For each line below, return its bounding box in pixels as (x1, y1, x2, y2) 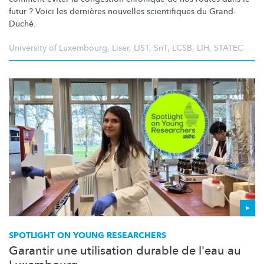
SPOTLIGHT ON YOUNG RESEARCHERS (9, 230, 166, 242)
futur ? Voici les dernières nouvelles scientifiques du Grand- (9, 6, 236, 18)
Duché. (9, 18, 36, 30)
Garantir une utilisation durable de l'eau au (9, 243, 241, 259)
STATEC (214, 42, 243, 54)
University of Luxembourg (9, 42, 107, 54)
